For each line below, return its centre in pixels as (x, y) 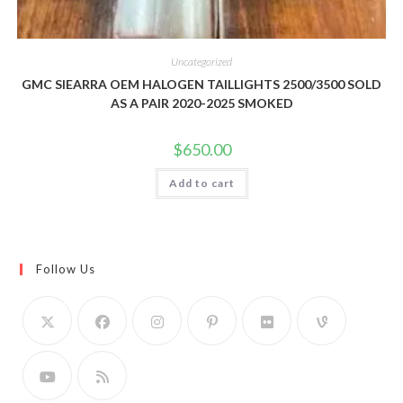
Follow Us (66, 269)
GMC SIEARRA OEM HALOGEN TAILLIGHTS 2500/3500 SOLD (201, 84)
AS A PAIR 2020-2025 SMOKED (201, 103)
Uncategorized (201, 61)
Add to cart (201, 183)
